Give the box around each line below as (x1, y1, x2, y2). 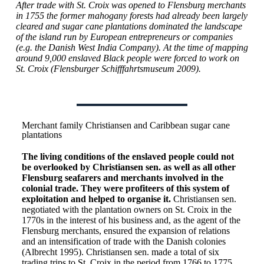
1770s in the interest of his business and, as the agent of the (21, 215, 240, 225)
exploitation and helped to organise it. (21, 194, 173, 204)
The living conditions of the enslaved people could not (21, 151, 234, 161)
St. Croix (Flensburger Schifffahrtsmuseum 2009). (15, 64, 201, 74)
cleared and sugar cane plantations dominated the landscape (15, 21, 242, 31)
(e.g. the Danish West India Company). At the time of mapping (15, 42, 248, 52)
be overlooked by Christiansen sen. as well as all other (21, 162, 236, 172)
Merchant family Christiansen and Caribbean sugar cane (21, 120, 230, 130)
